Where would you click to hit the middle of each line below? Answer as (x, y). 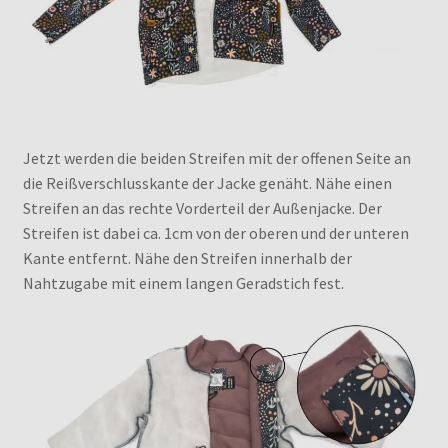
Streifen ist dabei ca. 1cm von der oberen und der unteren (215, 232)
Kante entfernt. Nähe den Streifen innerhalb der (187, 257)
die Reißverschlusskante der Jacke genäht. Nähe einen (207, 182)
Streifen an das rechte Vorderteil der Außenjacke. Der (202, 207)
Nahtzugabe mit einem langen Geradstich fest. (183, 282)
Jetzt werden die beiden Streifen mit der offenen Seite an (216, 157)
